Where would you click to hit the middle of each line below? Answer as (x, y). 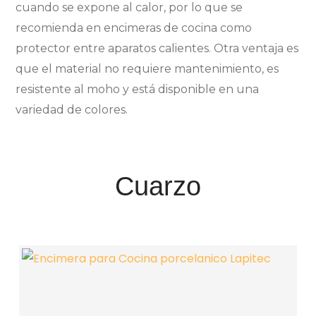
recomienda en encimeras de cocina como (134, 28)
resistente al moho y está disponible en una (138, 89)
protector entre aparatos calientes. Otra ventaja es (157, 48)
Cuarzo (158, 186)
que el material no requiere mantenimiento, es (147, 68)
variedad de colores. (72, 109)
